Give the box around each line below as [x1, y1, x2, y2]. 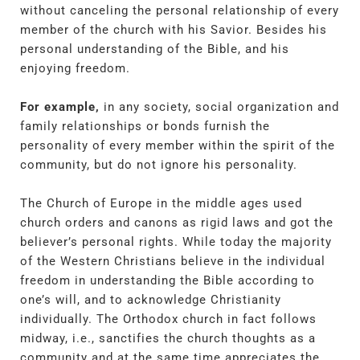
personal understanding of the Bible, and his [20, 41, 289, 56]
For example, [20, 99, 100, 114]
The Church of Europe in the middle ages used [20, 195, 302, 211]
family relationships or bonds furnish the [20, 118, 270, 133]
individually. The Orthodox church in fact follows [20, 311, 317, 326]
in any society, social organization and [100, 99, 339, 114]
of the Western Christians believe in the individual [20, 253, 325, 268]
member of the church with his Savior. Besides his [20, 22, 327, 37]
